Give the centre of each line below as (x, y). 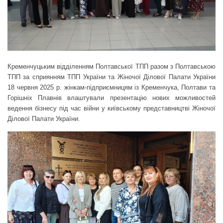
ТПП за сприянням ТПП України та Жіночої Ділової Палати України (111, 77)
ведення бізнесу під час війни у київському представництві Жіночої (111, 108)
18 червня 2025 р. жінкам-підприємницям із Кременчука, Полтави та (111, 87)
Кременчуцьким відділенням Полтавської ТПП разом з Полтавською (111, 66)
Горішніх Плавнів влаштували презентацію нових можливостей (111, 98)
